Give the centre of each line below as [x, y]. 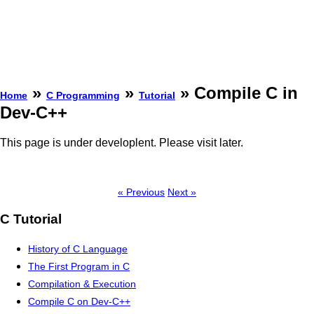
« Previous [141, 192]
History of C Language [78, 249]
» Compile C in [237, 93]
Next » [182, 192]
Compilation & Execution [82, 284]
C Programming [83, 95]
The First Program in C [79, 267]
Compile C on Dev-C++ [79, 302]
